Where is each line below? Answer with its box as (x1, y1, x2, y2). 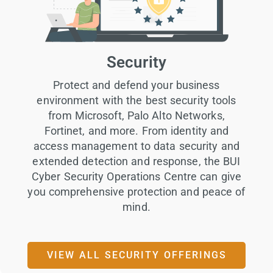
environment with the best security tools (37, 94, 236, 107)
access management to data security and (34, 140, 239, 153)
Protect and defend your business (53, 79, 220, 92)
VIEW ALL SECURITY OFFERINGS (46, 249, 227, 261)
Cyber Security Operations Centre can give (31, 170, 242, 183)
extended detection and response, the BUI (32, 155, 241, 168)
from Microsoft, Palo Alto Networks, (48, 109, 225, 122)
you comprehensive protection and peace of (27, 185, 246, 199)
